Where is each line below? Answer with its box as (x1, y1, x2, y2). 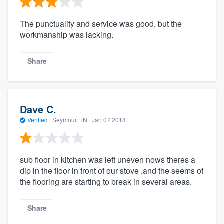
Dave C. (20, 101, 56, 116)
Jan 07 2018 (92, 115, 126, 124)
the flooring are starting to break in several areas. (20, 176, 192, 188)
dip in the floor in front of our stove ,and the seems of (20, 165, 203, 177)
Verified (26, 115, 49, 124)
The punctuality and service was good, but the (20, 18, 182, 30)
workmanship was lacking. (20, 29, 113, 41)
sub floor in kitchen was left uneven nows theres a (20, 154, 195, 166)
